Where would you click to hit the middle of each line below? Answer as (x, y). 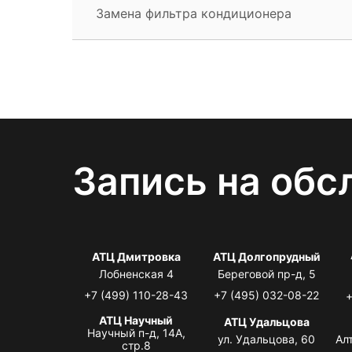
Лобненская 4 (136, 273)
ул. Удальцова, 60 (267, 339)
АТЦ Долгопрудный (266, 256)
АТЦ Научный (136, 320)
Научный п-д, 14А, (136, 332)
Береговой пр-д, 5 (266, 273)
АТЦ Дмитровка (136, 256)
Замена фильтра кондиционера (194, 13)
